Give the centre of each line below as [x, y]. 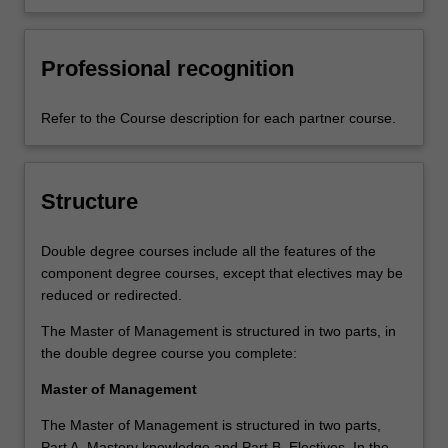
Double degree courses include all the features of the [208, 251]
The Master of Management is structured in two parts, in [218, 331]
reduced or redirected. [111, 295]
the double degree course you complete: [169, 353]
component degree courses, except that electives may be [222, 273]
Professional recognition [167, 68]
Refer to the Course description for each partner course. [218, 118]
